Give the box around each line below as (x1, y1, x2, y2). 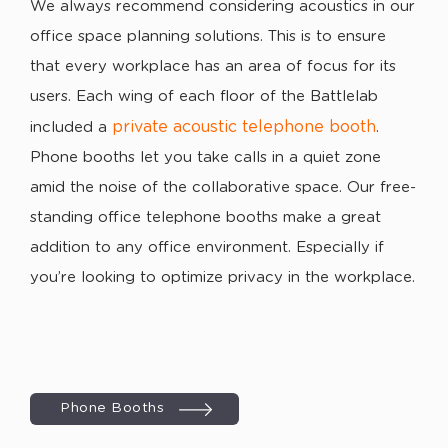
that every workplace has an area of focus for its (30, 59, 396, 74)
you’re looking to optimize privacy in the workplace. (30, 270, 415, 285)
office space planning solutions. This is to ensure (30, 29, 386, 44)
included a (30, 120, 112, 135)
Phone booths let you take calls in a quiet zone (30, 150, 381, 165)
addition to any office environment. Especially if (30, 240, 384, 255)
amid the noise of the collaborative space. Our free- (30, 180, 416, 195)
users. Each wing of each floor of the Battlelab (30, 89, 378, 104)
